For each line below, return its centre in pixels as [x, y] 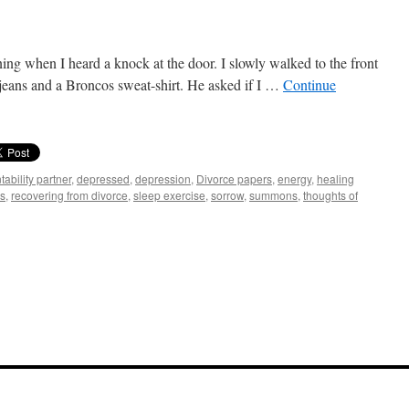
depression [163, 178]
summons [273, 195]
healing [336, 178]
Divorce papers [234, 178]
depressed [103, 178]
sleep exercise [169, 195]
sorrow [227, 195]
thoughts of [330, 195]
